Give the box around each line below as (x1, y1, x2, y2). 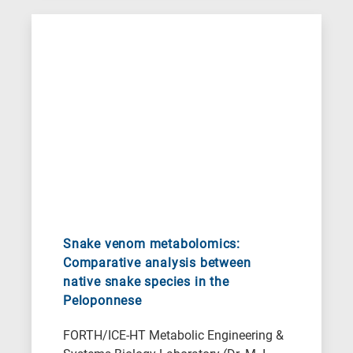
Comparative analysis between (63, 255, 251, 271)
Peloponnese (63, 293, 142, 309)
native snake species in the (63, 274, 229, 290)
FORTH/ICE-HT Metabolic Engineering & (63, 328, 284, 344)
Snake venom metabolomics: (63, 236, 241, 252)
